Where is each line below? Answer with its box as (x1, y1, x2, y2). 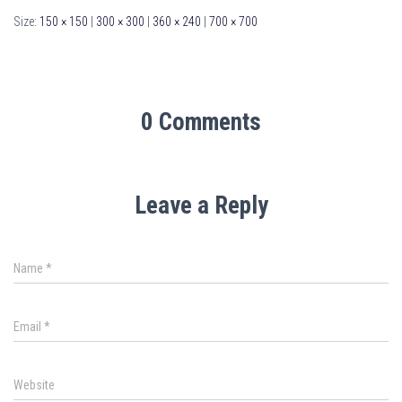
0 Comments (141, 108, 261, 136)
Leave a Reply (134, 191, 268, 220)
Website (13, 378, 55, 392)
